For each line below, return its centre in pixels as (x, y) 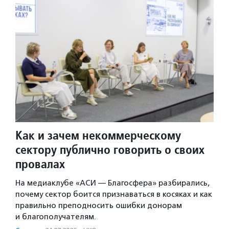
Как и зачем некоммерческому (98, 135)
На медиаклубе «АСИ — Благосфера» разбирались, (112, 183)
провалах (40, 164)
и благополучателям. (56, 216)
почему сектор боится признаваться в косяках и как (114, 194)
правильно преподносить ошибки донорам (99, 205)
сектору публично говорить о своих (110, 149)
